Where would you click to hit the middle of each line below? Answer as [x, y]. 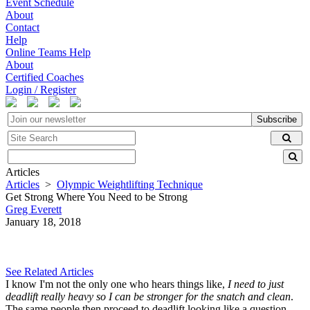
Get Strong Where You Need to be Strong [97, 197]
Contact [22, 27]
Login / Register [41, 90]
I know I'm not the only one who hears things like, [117, 284]
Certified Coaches [45, 77]
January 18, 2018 [43, 222]
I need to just [256, 284]
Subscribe [277, 119]
